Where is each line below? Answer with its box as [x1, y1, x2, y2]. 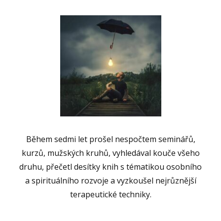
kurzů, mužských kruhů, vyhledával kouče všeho [21, 147, 200, 158]
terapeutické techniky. [70, 188, 151, 200]
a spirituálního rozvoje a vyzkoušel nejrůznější [25, 175, 196, 186]
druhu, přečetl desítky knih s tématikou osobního [19, 161, 202, 172]
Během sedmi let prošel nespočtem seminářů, [26, 133, 195, 145]
